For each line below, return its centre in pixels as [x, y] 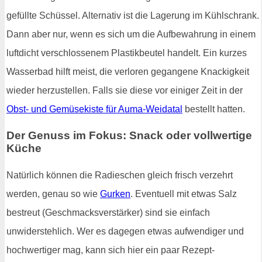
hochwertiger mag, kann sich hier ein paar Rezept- [111, 250]
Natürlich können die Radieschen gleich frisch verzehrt [120, 175]
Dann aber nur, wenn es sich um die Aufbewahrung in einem [131, 34]
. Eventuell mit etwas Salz [184, 194]
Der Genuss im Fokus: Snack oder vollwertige [129, 136]
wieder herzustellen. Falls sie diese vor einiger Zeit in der [125, 90]
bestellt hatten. [214, 109]
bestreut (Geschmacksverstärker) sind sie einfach [108, 213]
